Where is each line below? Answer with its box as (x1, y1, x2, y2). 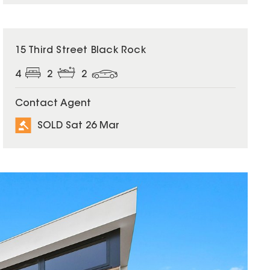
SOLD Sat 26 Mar (37, 121, 119, 131)
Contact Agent (14, 99, 91, 109)
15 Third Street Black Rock (14, 46, 146, 56)
